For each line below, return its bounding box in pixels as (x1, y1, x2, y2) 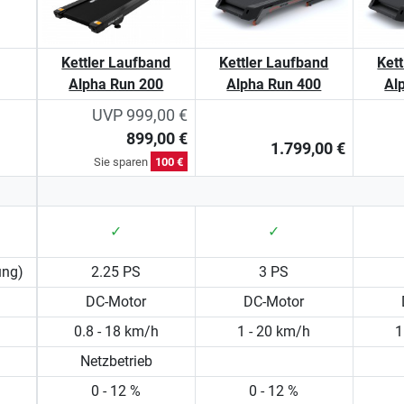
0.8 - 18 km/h (73, 322, 159, 340)
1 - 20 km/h (237, 322, 311, 340)
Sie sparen (93, 154, 151, 169)
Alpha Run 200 (69, 75, 164, 93)
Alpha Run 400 (226, 75, 322, 93)
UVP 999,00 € (91, 106, 188, 124)
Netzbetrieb (79, 352, 152, 370)
